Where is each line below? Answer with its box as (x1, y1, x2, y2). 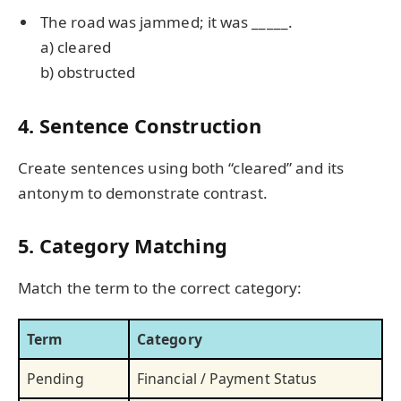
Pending (27, 368, 84, 388)
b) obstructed (40, 62, 136, 83)
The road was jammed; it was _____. (40, 12, 293, 33)
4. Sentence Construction (18, 113, 262, 140)
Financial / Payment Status (137, 368, 318, 388)
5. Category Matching (18, 233, 227, 260)
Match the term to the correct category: (18, 277, 303, 298)
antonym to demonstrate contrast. (18, 182, 268, 203)
